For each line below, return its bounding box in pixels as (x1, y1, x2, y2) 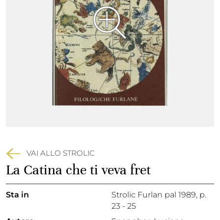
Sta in (6, 190, 29, 199)
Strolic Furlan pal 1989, (111, 190, 199, 199)
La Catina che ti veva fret (6, 162, 151, 178)
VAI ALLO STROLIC (27, 148, 95, 158)
